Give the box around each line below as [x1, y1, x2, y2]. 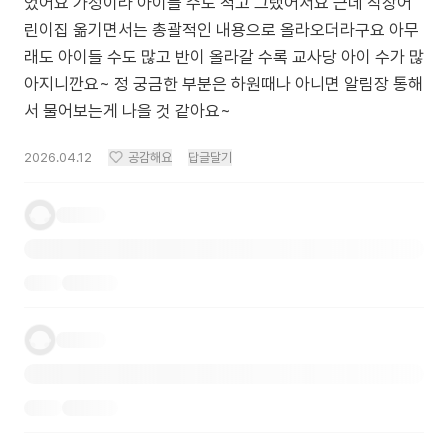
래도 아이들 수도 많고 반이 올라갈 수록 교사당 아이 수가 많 [24, 47, 424, 67]
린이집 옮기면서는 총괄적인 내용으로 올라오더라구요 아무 [24, 20, 419, 40]
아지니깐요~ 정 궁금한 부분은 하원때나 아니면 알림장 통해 [24, 74, 423, 94]
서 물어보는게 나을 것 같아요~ [24, 101, 231, 121]
